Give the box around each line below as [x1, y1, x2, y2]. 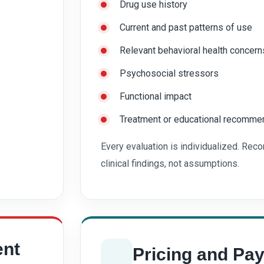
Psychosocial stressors [120, 67, 219, 79]
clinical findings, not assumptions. [101, 157, 239, 169]
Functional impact [120, 90, 192, 102]
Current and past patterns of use [120, 21, 252, 33]
